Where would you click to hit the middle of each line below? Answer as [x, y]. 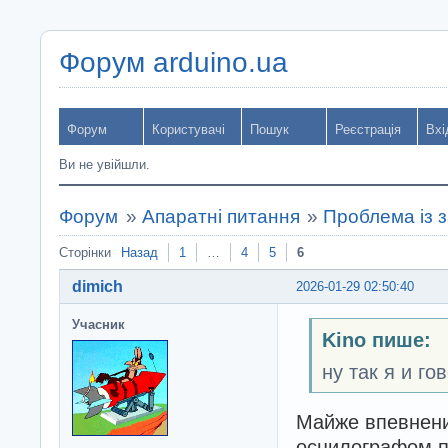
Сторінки [85, 252]
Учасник [98, 324]
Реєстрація [368, 129]
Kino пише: [376, 340]
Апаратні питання [220, 216]
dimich [97, 286]
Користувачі [188, 129]
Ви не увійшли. [104, 164]
